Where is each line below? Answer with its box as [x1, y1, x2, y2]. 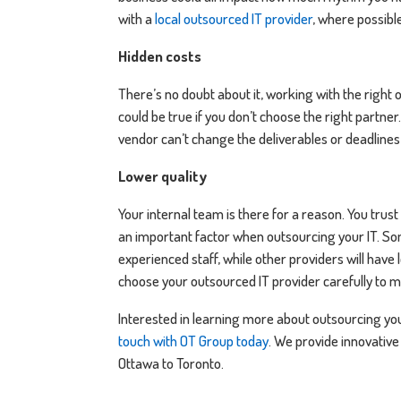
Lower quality [118, 166, 207, 185]
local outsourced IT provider [155, 8, 312, 28]
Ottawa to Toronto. [118, 353, 224, 372]
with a [118, 8, 155, 28]
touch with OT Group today [118, 330, 269, 350]
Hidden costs [118, 46, 201, 65]
